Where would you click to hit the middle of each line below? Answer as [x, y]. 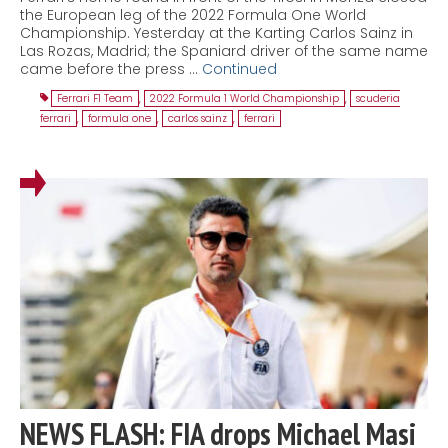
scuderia [378, 99]
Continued [239, 69]
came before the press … [111, 69]
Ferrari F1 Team [95, 99]
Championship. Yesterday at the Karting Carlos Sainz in [216, 33]
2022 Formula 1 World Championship [244, 99]
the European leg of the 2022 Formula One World [193, 15]
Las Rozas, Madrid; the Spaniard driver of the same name [224, 51]
